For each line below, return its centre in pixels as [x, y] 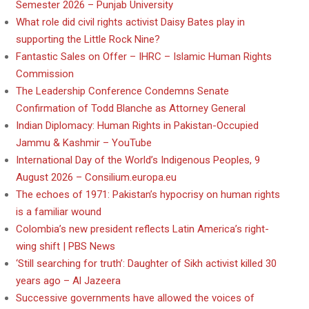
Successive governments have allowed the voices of [135, 298]
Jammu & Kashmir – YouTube [84, 143]
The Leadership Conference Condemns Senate [122, 91]
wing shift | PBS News [66, 246]
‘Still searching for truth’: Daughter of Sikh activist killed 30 [146, 263]
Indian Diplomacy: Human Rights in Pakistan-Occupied [137, 126]
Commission [45, 74]
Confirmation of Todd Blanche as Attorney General [131, 108]
